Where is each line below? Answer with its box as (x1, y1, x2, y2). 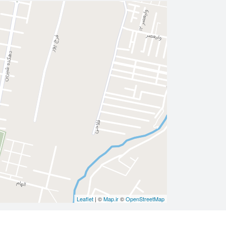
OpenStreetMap (126, 195, 164, 203)
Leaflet (77, 195, 93, 203)
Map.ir (103, 195, 119, 203)
